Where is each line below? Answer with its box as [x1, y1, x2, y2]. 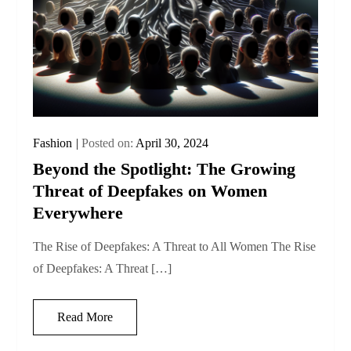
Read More [57, 309, 114, 324]
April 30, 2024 [136, 136, 209, 150]
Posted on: [81, 136, 136, 150]
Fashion [33, 136, 73, 150]
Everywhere [33, 202, 124, 223]
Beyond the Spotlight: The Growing [33, 158, 296, 179]
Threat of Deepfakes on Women [33, 180, 268, 201]
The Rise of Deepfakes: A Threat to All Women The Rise [33, 239, 317, 253]
